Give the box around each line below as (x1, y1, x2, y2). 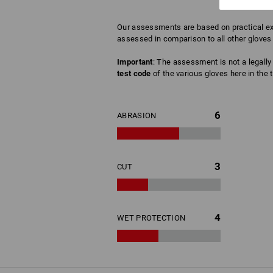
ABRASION (117, 111, 157, 121)
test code (117, 69, 151, 79)
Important (117, 57, 153, 67)
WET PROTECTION (117, 213, 186, 223)
